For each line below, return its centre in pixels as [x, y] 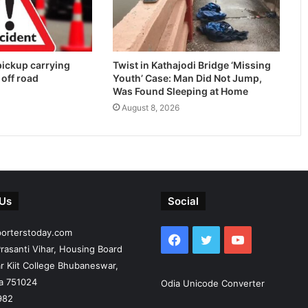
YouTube [268, 239]
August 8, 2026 [151, 107]
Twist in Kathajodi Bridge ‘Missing [192, 65]
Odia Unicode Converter [213, 283]
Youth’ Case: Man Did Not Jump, [188, 78]
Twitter [232, 239]
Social [183, 201]
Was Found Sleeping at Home [181, 91]
